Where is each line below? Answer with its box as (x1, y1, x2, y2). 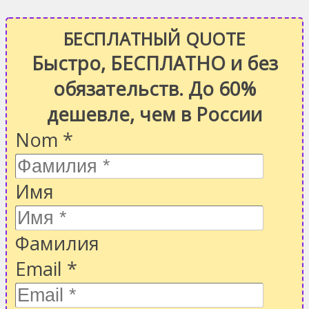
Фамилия (15, 230, 99, 257)
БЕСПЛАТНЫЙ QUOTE (63, 27, 246, 51)
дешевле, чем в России (47, 101, 262, 128)
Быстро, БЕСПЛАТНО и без (31, 50, 278, 77)
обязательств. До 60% (53, 76, 256, 102)
